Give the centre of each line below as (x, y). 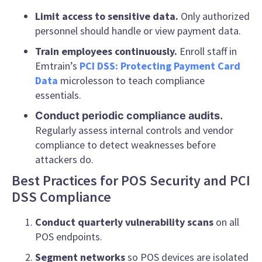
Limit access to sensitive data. (107, 16)
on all (226, 222)
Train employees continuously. (106, 51)
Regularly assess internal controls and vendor (134, 130)
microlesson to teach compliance (131, 81)
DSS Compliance (61, 197)
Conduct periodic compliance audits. (129, 116)
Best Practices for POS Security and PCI (131, 181)
